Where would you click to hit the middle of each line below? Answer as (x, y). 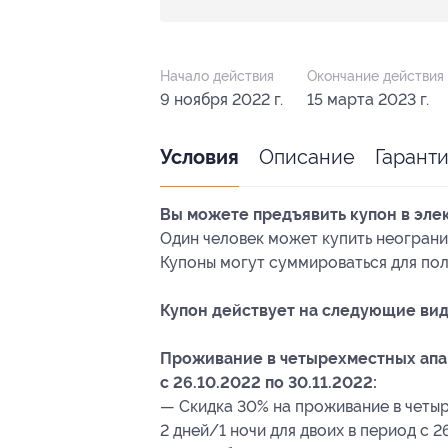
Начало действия (217, 75)
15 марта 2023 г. (368, 99)
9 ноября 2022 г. (221, 99)
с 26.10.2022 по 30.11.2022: (268, 382)
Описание (307, 156)
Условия (199, 157)
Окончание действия (375, 75)
